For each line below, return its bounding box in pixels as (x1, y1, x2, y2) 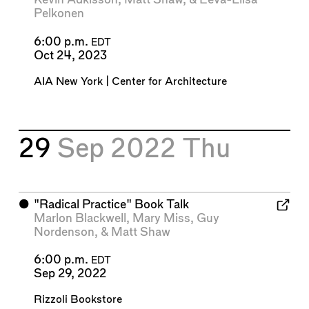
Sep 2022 (57, 137, 183, 163)
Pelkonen (33, 8, 84, 20)
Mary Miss (132, 212, 190, 224)
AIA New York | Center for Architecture (33, 77, 227, 88)
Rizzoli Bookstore (33, 295, 122, 306)
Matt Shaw (110, 226, 170, 238)
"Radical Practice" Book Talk (33, 198, 189, 210)
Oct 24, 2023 (33, 49, 107, 61)
